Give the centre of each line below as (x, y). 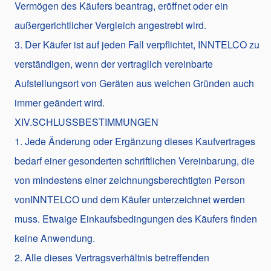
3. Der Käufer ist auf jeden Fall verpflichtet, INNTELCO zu (137, 44)
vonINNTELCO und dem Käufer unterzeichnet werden (130, 199)
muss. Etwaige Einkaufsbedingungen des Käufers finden (136, 218)
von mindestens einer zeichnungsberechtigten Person (130, 180)
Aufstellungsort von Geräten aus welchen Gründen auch (134, 83)
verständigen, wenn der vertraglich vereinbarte (114, 64)
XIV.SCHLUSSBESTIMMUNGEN (87, 122)
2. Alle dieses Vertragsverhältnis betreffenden (112, 257)
